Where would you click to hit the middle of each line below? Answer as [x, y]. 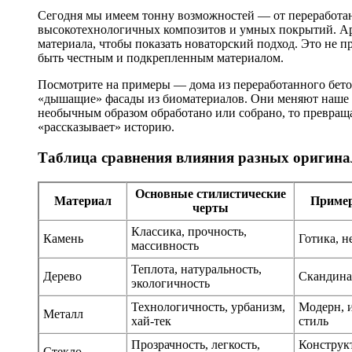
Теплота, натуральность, [196, 269]
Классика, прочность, [189, 231]
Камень [63, 238]
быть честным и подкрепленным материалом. [161, 58]
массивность [165, 245]
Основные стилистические [210, 193]
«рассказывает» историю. [106, 127]
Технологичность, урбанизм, [208, 306]
